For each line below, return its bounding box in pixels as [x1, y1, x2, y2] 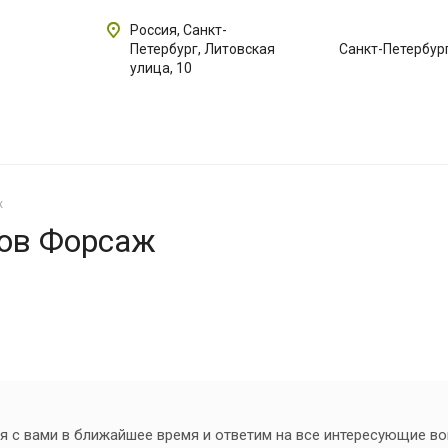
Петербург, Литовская [130, 41, 275, 57]
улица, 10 [130, 60, 192, 76]
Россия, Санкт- [130, 22, 227, 38]
